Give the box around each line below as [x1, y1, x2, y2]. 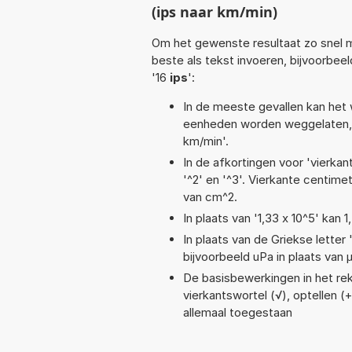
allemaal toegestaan [183, 304, 292, 320]
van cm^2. [183, 189, 237, 204]
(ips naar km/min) [152, 2, 277, 21]
